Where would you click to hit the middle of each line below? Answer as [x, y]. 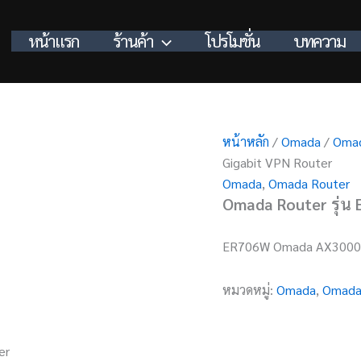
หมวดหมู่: [250, 290]
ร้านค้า [133, 40]
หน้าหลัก [246, 141]
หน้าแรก [54, 40]
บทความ [319, 40]
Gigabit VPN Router [278, 162]
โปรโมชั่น [232, 40]
